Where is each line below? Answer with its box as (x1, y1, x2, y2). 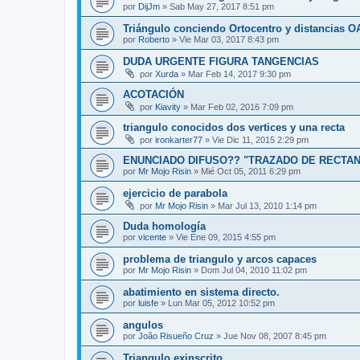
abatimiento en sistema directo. (123, 286, 280, 298)
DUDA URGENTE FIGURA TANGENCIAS (123, 55, 319, 67)
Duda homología (123, 220, 206, 232)
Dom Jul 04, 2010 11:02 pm (201, 265, 307, 275)
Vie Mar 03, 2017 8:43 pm (179, 35, 279, 44)
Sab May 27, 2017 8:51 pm (170, 2, 274, 11)
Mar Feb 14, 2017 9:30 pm (188, 69, 291, 79)
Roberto (138, 35, 170, 44)
